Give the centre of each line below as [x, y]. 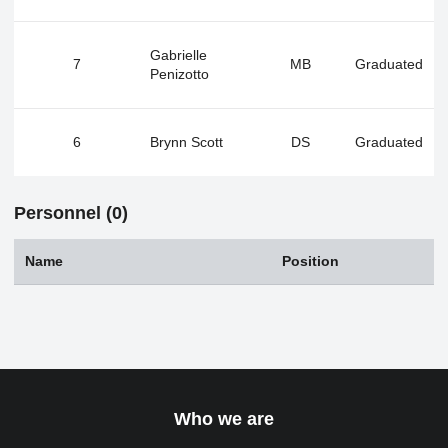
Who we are [224, 419]
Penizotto [179, 74]
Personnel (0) [71, 212]
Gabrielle [178, 55]
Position [310, 260]
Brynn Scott [186, 142]
